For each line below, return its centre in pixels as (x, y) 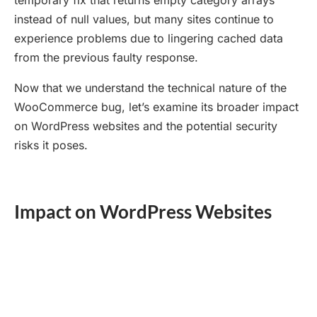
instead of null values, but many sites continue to (144, 19)
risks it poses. (51, 145)
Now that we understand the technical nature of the (150, 88)
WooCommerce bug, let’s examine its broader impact (156, 107)
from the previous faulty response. (106, 58)
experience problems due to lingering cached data (149, 39)
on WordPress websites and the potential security (146, 126)
